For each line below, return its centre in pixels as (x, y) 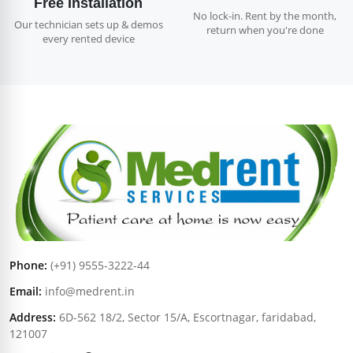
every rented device (88, 39)
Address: (33, 318)
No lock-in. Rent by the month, (265, 16)
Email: (26, 292)
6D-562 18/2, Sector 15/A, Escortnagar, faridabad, (188, 318)
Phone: (28, 266)
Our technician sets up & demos (88, 25)
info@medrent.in (90, 292)
